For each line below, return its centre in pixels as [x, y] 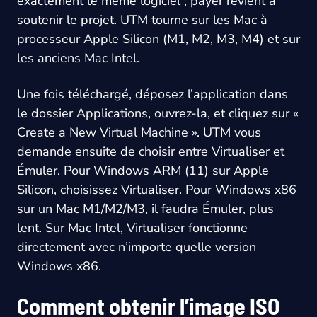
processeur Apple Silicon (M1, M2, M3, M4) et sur [158, 39]
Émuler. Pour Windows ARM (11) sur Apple [143, 171]
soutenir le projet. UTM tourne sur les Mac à [142, 20]
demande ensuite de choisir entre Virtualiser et [151, 152]
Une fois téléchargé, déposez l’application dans [152, 94]
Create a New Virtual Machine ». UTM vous [139, 133]
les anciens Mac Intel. [78, 58]
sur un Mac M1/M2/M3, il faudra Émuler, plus [145, 209]
